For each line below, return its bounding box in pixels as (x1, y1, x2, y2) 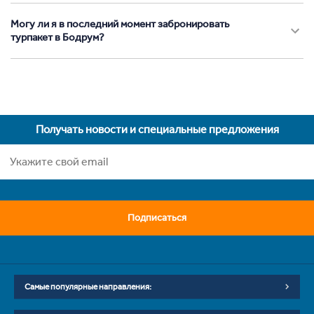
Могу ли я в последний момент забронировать (11, 17, 229, 30)
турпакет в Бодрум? (11, 30, 104, 43)
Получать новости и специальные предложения (35, 122, 279, 136)
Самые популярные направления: (25, 281, 151, 292)
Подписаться (128, 211, 186, 224)
